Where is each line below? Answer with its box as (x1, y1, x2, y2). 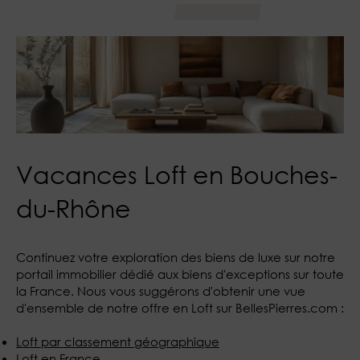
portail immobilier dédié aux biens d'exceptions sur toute (16, 265, 344, 282)
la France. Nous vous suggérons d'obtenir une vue (16, 282, 305, 299)
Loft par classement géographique (16, 333, 219, 350)
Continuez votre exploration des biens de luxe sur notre (16, 248, 335, 265)
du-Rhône (16, 192, 131, 223)
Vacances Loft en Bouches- (16, 158, 337, 189)
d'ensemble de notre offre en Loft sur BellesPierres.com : (16, 299, 344, 316)
